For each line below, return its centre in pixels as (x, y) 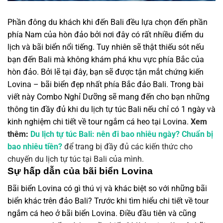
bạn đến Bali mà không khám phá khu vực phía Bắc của (106, 59)
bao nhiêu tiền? (35, 147)
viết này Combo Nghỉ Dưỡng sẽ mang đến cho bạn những (109, 97)
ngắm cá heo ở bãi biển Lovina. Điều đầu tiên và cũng (102, 213)
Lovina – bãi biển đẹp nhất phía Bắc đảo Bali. (89, 84)
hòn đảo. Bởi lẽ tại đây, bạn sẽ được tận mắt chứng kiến (106, 72)
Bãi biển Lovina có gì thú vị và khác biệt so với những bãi (107, 188)
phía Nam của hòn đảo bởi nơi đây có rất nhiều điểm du (106, 35)
